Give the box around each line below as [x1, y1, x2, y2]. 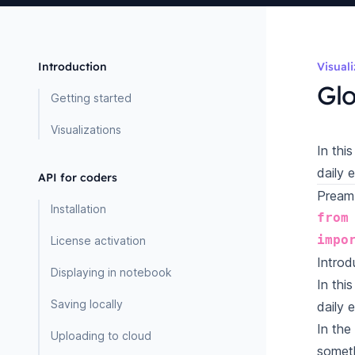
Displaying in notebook [51, 265, 172, 279]
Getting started [51, 91, 132, 105]
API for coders [38, 170, 117, 185]
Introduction [38, 59, 107, 74]
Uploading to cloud [51, 329, 151, 342]
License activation [51, 234, 146, 247]
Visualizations [51, 123, 121, 136]
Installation [51, 202, 106, 216]
